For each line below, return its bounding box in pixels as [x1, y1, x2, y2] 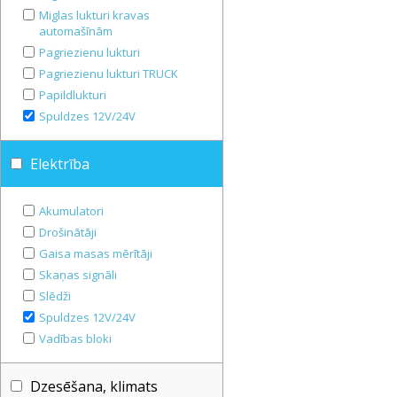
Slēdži [39, 288, 71, 304]
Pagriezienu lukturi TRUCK [39, 66, 178, 82]
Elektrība [23, 154, 90, 174]
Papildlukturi [39, 87, 106, 103]
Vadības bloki [39, 331, 112, 346]
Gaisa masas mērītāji [39, 245, 152, 261]
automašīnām [39, 23, 113, 39]
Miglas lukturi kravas [39, 7, 150, 23]
